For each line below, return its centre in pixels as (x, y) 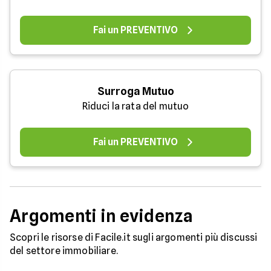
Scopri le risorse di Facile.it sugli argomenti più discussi (134, 237)
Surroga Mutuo (135, 91)
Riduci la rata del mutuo (135, 106)
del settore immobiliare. (64, 250)
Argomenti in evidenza (101, 216)
